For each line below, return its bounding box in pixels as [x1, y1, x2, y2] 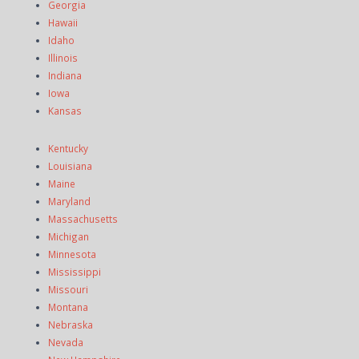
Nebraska [48, 317, 93, 331]
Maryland [48, 194, 91, 208]
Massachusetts [48, 212, 118, 225]
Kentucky [48, 141, 88, 155]
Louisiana [48, 159, 92, 172]
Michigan [48, 229, 89, 243]
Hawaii [48, 15, 78, 29]
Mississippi [48, 264, 101, 278]
